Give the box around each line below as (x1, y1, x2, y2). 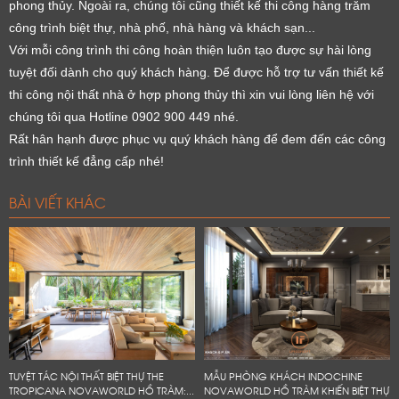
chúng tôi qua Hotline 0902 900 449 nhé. (9, 109, 239, 124)
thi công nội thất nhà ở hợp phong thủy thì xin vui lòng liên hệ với (9, 86, 374, 102)
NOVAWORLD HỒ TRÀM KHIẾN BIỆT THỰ (204, 382, 389, 397)
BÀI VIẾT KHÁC (9, 191, 106, 212)
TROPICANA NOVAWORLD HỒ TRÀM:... (9, 382, 194, 397)
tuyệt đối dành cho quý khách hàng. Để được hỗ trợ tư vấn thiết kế (9, 64, 384, 79)
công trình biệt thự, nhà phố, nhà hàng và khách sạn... (9, 20, 315, 35)
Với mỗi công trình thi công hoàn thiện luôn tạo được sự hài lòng (9, 42, 371, 57)
